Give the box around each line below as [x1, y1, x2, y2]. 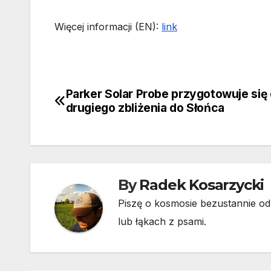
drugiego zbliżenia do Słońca [65, 100, 224, 116]
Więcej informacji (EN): [54, 21, 162, 33]
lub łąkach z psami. [118, 215, 206, 228]
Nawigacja [54, 87, 151, 111]
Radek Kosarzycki [139, 176, 264, 194]
